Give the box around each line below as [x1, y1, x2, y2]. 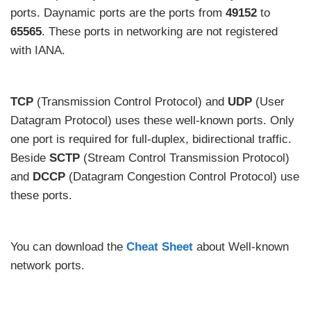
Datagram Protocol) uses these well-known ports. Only [10, 114, 294, 128]
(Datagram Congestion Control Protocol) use [69, 170, 299, 184]
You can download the [10, 240, 126, 254]
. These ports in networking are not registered [42, 24, 278, 38]
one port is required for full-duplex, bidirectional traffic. [10, 133, 292, 146]
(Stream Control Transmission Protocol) [83, 151, 289, 165]
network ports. [10, 259, 85, 273]
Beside [10, 151, 49, 165]
